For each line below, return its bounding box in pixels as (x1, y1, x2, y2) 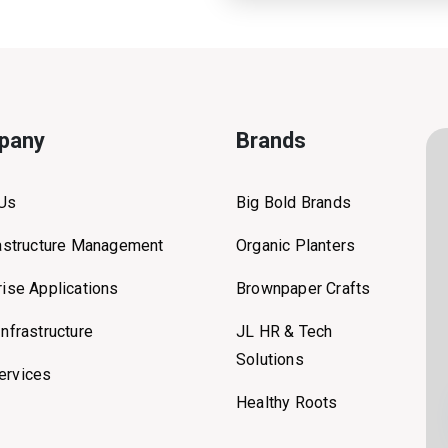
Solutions (236, 350, 304, 369)
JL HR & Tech (236, 322, 333, 341)
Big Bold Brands (236, 193, 351, 212)
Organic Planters (236, 236, 356, 255)
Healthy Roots (236, 393, 338, 412)
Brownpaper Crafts (236, 279, 371, 298)
